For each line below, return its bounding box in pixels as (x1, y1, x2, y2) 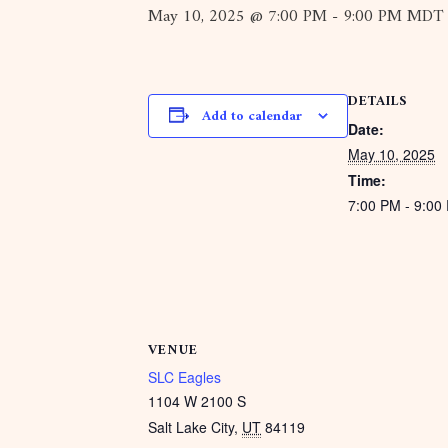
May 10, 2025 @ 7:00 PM (148, 2, 327, 32)
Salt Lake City (148, 417, 234, 437)
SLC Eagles (148, 367, 221, 387)
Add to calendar (201, 104, 302, 129)
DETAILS (348, 89, 408, 114)
